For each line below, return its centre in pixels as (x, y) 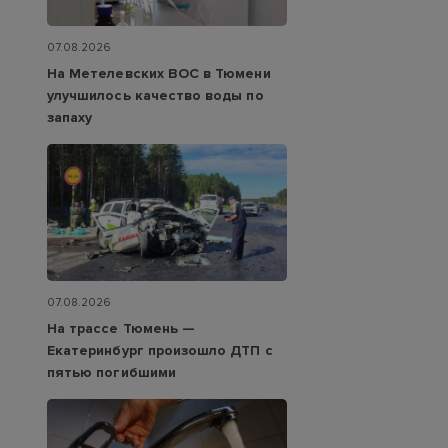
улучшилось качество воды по (155, 95)
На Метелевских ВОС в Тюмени (159, 73)
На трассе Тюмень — (121, 329)
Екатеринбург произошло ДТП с (160, 351)
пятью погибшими (111, 373)
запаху (70, 117)
